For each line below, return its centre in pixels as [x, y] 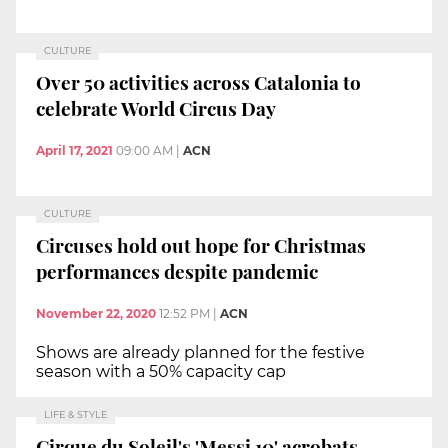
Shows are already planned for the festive [200, 352]
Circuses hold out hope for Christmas [201, 245]
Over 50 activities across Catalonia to [198, 82]
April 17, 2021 [74, 150]
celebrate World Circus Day [156, 108]
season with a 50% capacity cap [161, 371]
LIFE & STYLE [75, 414]
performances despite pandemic [177, 271]
